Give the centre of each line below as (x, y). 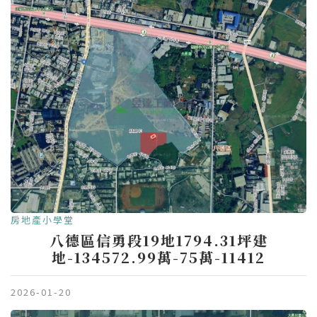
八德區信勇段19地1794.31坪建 (158, 241)
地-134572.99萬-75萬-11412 (158, 258)
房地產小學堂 (42, 220)
